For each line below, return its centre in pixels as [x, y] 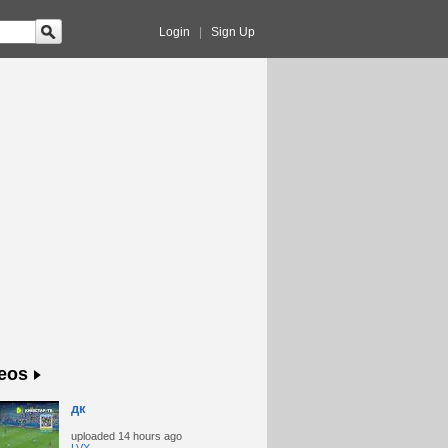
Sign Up [232, 32]
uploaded [94, 436]
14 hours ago [149, 436]
